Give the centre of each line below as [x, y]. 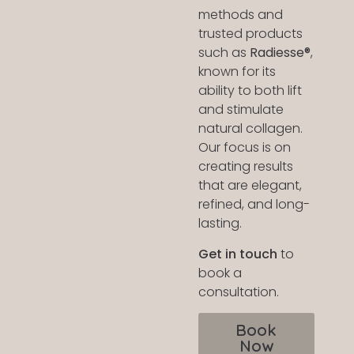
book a [220, 273]
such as [224, 53]
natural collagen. [250, 129]
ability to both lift [250, 91]
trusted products [250, 34]
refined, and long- [254, 205]
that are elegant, [250, 186]
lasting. [220, 224]
